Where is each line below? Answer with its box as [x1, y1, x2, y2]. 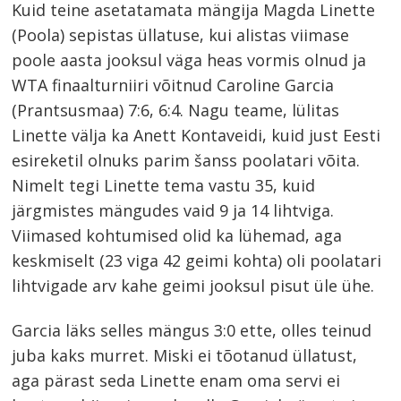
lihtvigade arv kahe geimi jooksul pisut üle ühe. [12, 275, 375, 297]
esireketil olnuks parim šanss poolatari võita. [12, 149, 361, 172]
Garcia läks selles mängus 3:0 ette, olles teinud [12, 320, 372, 342]
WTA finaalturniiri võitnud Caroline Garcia [12, 74, 335, 97]
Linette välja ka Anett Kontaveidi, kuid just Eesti [12, 124, 381, 147]
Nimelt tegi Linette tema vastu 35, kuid [12, 175, 316, 197]
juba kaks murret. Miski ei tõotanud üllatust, [12, 345, 358, 367]
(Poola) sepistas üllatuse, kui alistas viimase [12, 24, 350, 47]
